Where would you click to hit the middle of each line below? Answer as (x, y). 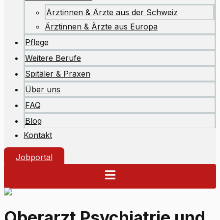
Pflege (37, 42)
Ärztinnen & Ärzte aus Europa (101, 27)
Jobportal (34, 157)
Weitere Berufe (53, 58)
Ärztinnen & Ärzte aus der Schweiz (112, 12)
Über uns (43, 89)
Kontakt (38, 135)
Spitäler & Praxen (58, 74)
